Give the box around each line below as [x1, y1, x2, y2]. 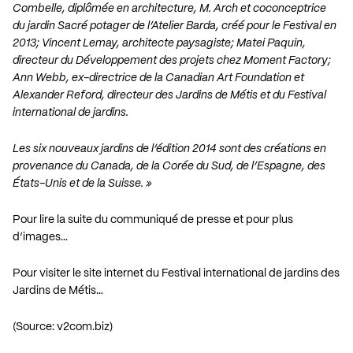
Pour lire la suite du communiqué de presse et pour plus [13, 214, 293, 226]
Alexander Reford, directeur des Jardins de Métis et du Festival [13, 90, 326, 102]
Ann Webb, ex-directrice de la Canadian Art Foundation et [13, 72, 304, 84]
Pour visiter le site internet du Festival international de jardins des [13, 268, 340, 280]
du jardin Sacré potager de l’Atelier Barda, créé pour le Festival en [13, 20, 336, 32]
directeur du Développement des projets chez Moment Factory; [13, 55, 331, 67]
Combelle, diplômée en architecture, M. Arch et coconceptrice [13, 3, 326, 15]
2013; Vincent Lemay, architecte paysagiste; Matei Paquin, [13, 38, 306, 50]
